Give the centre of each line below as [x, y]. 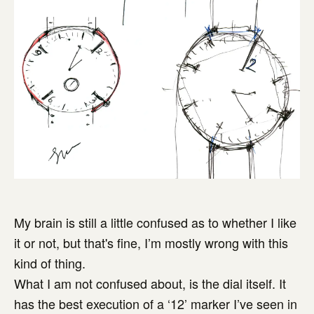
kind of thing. [50, 262]
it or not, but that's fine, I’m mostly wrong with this [151, 242]
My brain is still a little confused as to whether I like [155, 222]
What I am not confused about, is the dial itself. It [150, 283]
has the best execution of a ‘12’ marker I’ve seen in [156, 303]
